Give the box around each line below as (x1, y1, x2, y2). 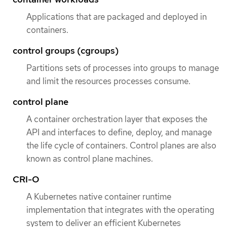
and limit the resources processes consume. (26, 75, 191, 87)
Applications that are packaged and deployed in (26, 11, 207, 22)
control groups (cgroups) (13, 44, 119, 56)
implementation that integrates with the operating (26, 204, 214, 216)
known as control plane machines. (26, 153, 153, 164)
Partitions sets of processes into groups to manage (26, 62, 219, 73)
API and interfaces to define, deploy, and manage (26, 127, 212, 138)
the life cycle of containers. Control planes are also (26, 140, 216, 151)
